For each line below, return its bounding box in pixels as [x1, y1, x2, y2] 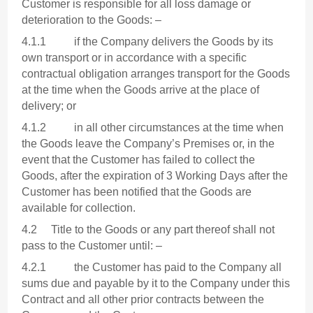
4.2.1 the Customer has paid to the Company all [22, 261, 282, 274]
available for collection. [22, 202, 136, 214]
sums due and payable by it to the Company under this [22, 277, 291, 290]
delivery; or [22, 100, 77, 112]
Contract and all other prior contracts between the [22, 293, 265, 306]
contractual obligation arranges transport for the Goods [22, 68, 291, 80]
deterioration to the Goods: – [22, 14, 162, 27]
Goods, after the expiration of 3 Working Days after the [22, 170, 289, 182]
